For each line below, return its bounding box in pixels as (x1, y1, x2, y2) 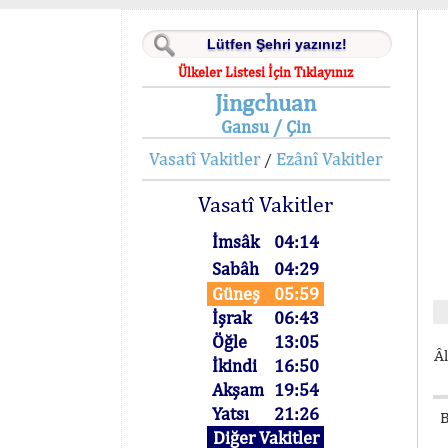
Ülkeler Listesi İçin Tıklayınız (178, 64, 354, 80)
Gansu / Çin (220, 116, 311, 137)
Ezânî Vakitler (276, 148, 383, 169)
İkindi (212, 355, 258, 376)
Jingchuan (215, 88, 317, 116)
